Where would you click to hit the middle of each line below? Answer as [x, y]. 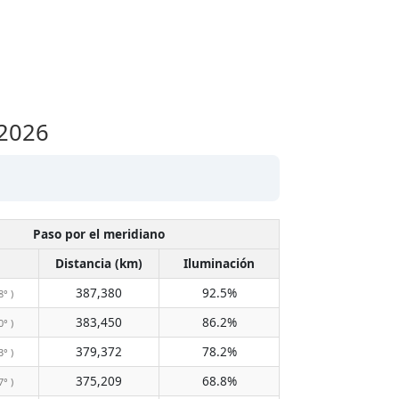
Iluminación [219, 263]
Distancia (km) [99, 263]
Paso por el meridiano [99, 234]
